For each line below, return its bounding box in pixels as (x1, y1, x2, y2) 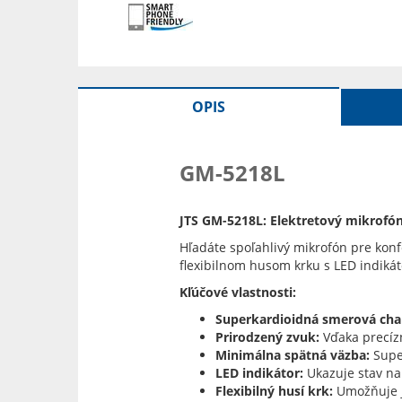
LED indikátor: (214, 364, 303, 382)
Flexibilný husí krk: (214, 382, 333, 400)
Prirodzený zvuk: (214, 328, 319, 346)
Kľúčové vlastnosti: (179, 284, 296, 301)
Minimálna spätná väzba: (214, 346, 370, 364)
